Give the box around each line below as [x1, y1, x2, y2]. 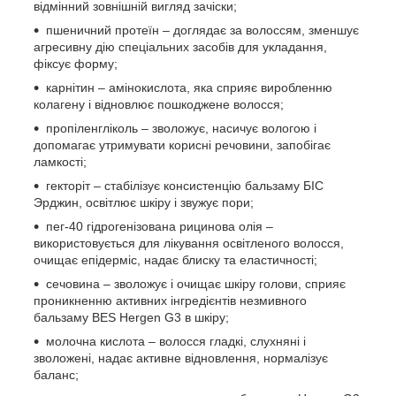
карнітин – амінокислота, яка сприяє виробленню [46, 80, 332, 95]
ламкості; [34, 155, 87, 170]
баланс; [34, 368, 79, 383]
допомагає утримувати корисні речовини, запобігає [34, 138, 331, 153]
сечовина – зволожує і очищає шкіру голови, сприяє [46, 277, 346, 292]
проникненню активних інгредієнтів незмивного [34, 293, 307, 308]
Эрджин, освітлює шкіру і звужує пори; [34, 195, 254, 210]
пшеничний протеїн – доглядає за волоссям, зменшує [46, 23, 359, 38]
